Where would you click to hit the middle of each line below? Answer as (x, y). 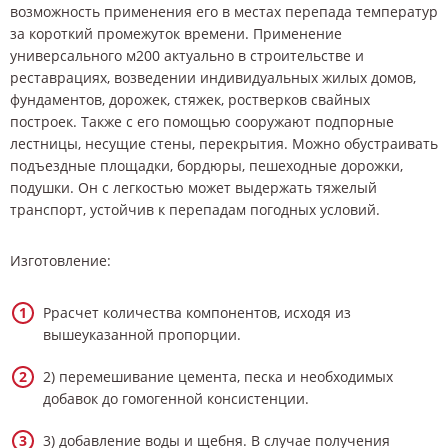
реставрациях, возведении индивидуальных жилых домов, (213, 77)
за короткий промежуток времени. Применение (176, 33)
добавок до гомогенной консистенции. (176, 398)
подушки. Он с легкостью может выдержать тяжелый (193, 187)
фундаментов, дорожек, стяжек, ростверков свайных (190, 99)
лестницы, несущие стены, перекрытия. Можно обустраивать (224, 143)
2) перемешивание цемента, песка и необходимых (218, 376)
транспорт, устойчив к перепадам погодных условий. (195, 209)
